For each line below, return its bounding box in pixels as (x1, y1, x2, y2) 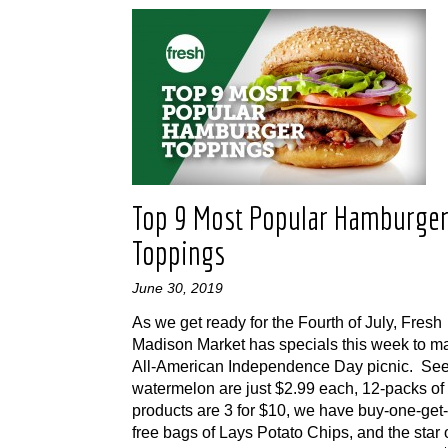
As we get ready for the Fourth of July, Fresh (132, 314, 442, 331)
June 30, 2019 (132, 280, 223, 296)
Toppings (132, 235, 225, 271)
